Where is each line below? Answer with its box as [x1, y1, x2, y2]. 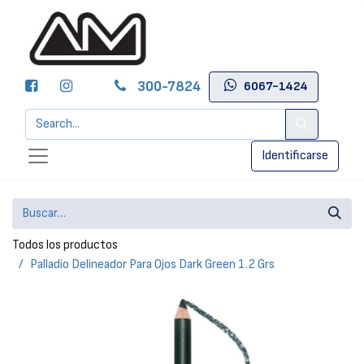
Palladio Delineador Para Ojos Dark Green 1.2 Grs [30, 257, 275, 272]
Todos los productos [12, 237, 118, 253]
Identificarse [262, 148, 328, 163]
